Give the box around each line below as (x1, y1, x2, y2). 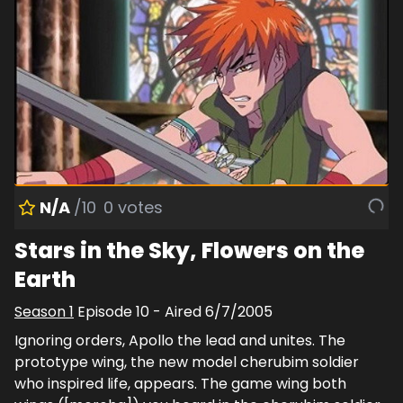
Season (14, 300, 69, 322)
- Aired (149, 300, 205, 322)
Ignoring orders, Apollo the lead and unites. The (14, 329, 345, 351)
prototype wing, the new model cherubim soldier (14, 351, 359, 372)
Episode (77, 300, 136, 322)
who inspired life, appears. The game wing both (14, 372, 346, 394)
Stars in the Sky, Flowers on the (14, 235, 364, 265)
